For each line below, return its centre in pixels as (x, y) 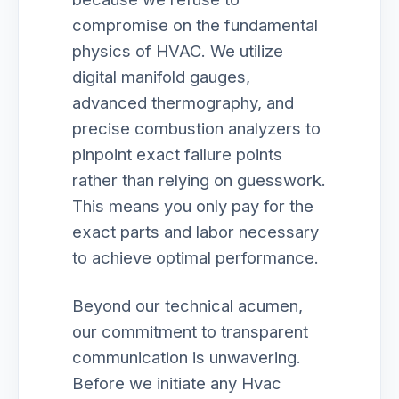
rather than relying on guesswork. (199, 180)
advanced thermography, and (183, 102)
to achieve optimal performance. (195, 257)
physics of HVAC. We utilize (178, 51)
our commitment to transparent (190, 331)
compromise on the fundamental (195, 25)
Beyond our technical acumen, (187, 305)
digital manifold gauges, (161, 77)
